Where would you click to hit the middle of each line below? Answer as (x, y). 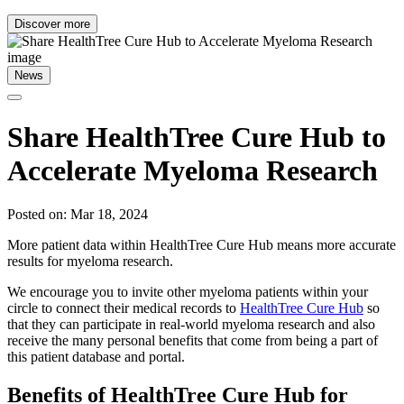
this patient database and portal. (98, 357)
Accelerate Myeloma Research (193, 170)
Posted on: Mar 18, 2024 (78, 215)
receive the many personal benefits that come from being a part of (193, 341)
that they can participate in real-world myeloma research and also (191, 325)
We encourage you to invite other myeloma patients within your (188, 292)
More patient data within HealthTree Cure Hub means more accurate (202, 245)
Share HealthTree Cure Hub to (197, 137)
